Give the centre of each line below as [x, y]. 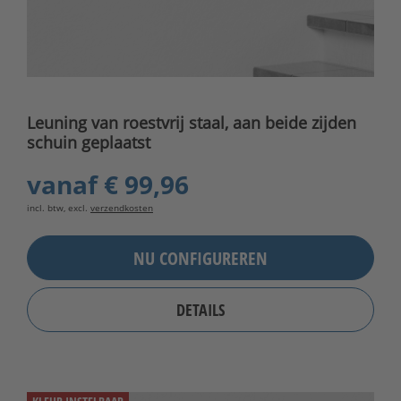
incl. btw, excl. [59, 208]
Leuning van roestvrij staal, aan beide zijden [192, 123]
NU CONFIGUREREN [200, 258]
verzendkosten [122, 208]
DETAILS [200, 310]
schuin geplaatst [89, 143]
